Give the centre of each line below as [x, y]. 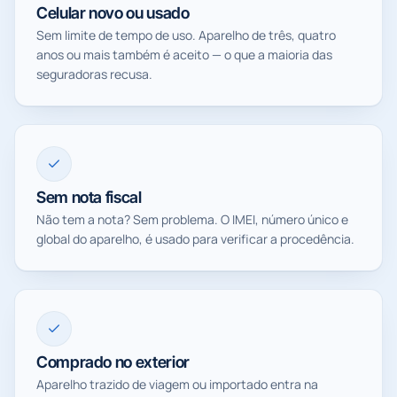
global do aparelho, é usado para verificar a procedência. [195, 238]
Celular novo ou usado [113, 12]
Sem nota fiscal [89, 197]
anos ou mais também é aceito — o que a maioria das [184, 54]
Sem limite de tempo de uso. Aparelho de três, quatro [186, 35]
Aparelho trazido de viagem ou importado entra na [177, 384]
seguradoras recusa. [94, 74]
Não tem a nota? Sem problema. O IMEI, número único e [192, 219]
